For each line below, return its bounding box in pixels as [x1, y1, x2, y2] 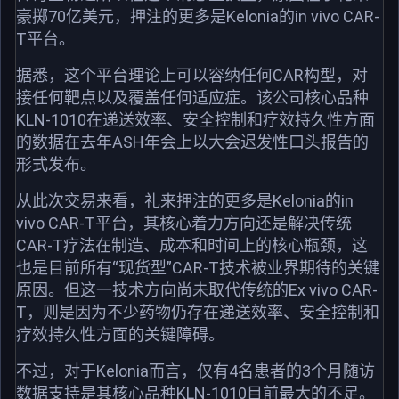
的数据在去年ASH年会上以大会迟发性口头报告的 [16, 132, 369, 151]
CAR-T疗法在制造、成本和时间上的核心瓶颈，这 [16, 235, 368, 255]
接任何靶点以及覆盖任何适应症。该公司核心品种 [16, 87, 369, 107]
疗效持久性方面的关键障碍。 [16, 324, 224, 344]
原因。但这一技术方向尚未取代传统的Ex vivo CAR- [16, 280, 378, 299]
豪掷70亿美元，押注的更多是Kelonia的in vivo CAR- [16, 6, 379, 26]
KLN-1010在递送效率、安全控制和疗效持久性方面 [16, 110, 375, 129]
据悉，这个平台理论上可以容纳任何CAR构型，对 [16, 65, 368, 85]
